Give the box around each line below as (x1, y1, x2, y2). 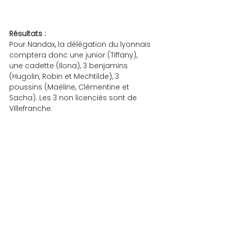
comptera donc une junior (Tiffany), (9, 49, 139, 60)
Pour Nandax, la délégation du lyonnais (9, 39, 153, 49)
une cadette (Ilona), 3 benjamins (9, 60, 130, 71)
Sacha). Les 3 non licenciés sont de (9, 92, 139, 103)
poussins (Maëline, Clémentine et (9, 81, 131, 92)
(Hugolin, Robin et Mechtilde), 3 (9, 71, 121, 81)
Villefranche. (9, 103, 52, 113)
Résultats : (9, 28, 46, 39)
